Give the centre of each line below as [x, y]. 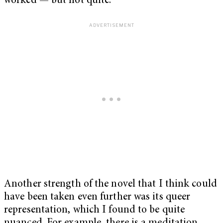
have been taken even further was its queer [97, 197]
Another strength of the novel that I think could [111, 184]
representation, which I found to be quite [95, 210]
